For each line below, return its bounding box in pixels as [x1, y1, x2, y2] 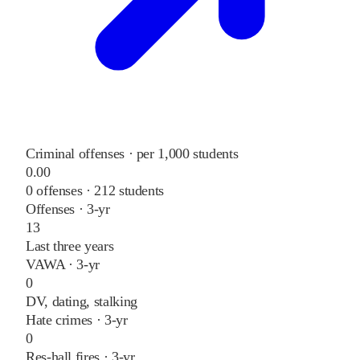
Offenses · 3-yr [26, 201, 110, 218]
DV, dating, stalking [26, 293, 137, 310]
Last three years [26, 238, 114, 255]
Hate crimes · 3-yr [26, 312, 128, 329]
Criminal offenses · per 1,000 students [26, 145, 239, 162]
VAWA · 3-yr [26, 256, 100, 273]
